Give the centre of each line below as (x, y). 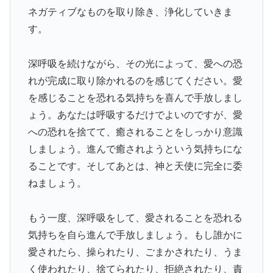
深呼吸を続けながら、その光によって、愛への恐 (135, 63)
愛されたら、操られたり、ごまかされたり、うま (135, 252)
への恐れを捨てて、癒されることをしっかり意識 (135, 132)
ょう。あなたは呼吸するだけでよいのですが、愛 (135, 115)
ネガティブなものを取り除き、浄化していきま (130, 12)
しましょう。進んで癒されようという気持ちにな (135, 149)
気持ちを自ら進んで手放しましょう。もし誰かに (135, 235)
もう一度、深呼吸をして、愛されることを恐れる (135, 218)
